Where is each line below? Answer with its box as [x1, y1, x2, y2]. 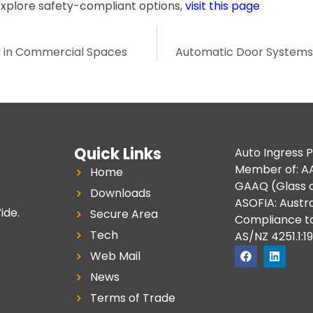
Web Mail [89, 248, 140, 265]
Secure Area [89, 206, 158, 223]
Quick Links [74, 143, 161, 166]
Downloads [89, 185, 151, 202]
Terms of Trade [89, 290, 175, 307]
